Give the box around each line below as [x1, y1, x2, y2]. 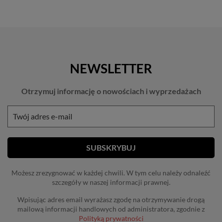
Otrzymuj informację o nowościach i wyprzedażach [21, 86, 201, 96]
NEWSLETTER [70, 60, 152, 76]
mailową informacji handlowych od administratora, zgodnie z [17, 205, 205, 213]
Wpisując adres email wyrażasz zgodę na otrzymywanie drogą [17, 195, 205, 204]
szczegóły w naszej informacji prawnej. [52, 178, 170, 186]
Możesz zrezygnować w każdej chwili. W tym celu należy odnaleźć [11, 168, 211, 177]
